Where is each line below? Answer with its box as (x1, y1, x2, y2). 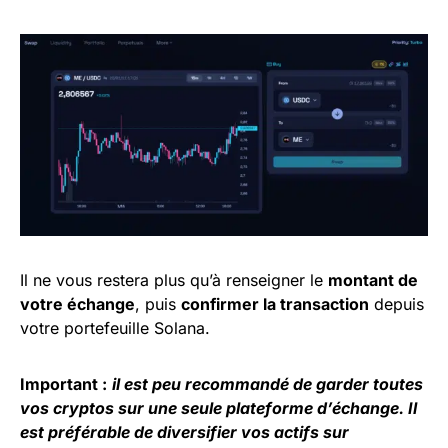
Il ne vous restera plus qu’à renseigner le (20, 270, 328, 291)
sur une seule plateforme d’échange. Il (114, 398, 417, 419)
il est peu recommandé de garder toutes (112, 374, 423, 395)
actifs (274, 422, 319, 443)
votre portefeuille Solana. (20, 318, 210, 339)
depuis (369, 294, 424, 315)
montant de (328, 270, 418, 291)
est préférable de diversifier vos (20, 422, 274, 443)
